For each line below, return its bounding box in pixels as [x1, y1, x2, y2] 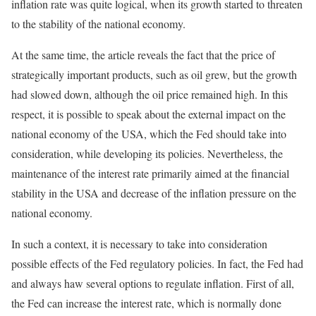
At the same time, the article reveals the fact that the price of [11, 47, 275, 62]
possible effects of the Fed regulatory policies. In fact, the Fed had [11, 256, 303, 271]
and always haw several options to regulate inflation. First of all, [11, 276, 294, 291]
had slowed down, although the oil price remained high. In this [11, 87, 288, 102]
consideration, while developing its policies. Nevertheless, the [11, 146, 283, 161]
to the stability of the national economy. [11, 16, 186, 31]
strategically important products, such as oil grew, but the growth [11, 67, 297, 82]
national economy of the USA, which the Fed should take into [11, 126, 286, 141]
